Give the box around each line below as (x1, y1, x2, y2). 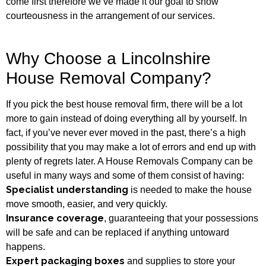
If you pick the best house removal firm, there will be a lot (6, 99, 242, 109)
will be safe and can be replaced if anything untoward (6, 227, 229, 237)
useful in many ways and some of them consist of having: (6, 170, 244, 180)
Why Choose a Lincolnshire (6, 49, 216, 68)
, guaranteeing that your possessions (104, 213, 258, 223)
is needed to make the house (128, 184, 252, 195)
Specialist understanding (6, 183, 128, 195)
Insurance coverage (6, 212, 104, 224)
